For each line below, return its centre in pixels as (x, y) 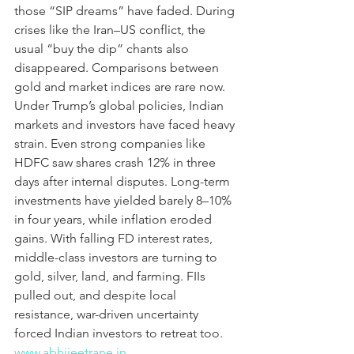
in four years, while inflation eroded (115, 219)
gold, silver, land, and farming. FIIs (111, 276)
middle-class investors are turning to (117, 257)
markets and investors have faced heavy (126, 124)
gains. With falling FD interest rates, (115, 238)
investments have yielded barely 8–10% (124, 200)
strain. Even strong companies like (111, 143)
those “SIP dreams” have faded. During (126, 11)
